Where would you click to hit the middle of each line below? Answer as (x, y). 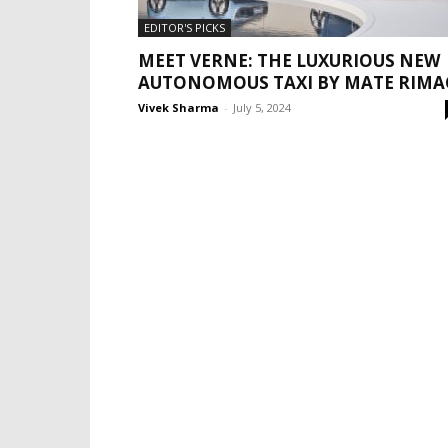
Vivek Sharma (178, 107)
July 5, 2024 (262, 107)
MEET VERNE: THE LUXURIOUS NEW (289, 60)
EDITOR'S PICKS (184, 27)
